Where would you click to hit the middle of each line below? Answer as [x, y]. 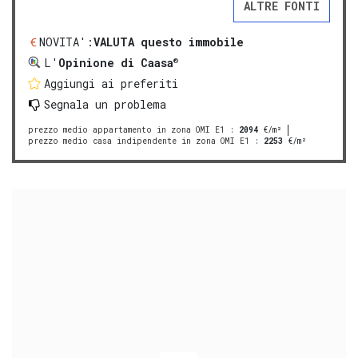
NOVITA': [66, 42]
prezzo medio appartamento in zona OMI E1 [126, 130]
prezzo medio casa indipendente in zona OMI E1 [139, 141]
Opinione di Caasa [116, 63]
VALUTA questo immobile [169, 42]
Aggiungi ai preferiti [111, 84]
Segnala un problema [105, 105]
